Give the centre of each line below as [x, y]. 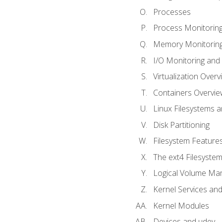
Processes [172, 12]
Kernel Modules [181, 205]
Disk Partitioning [181, 125]
